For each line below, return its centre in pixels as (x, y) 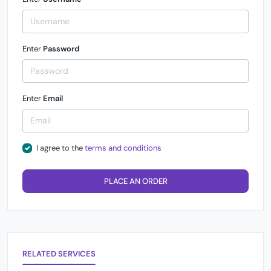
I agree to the (60, 148)
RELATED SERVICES (59, 253)
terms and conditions (123, 148)
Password (61, 49)
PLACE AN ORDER (135, 181)
